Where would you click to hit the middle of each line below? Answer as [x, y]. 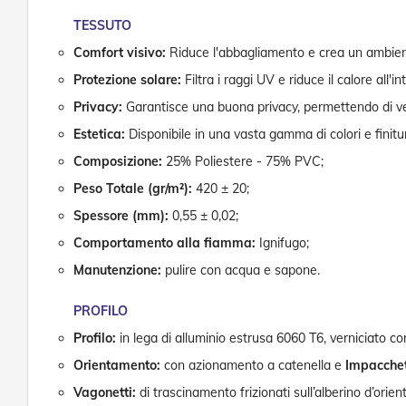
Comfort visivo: [120, 53]
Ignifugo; [282, 243]
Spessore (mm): [121, 216]
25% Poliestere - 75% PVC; [243, 162]
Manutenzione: [117, 271]
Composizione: [118, 162]
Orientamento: [117, 366]
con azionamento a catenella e [253, 366]
